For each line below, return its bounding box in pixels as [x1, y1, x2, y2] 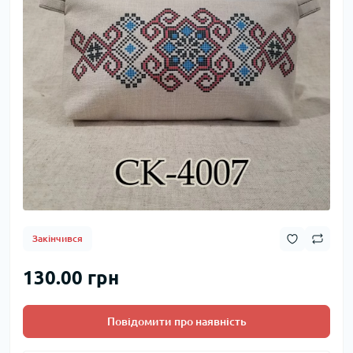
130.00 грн [23, 267, 119, 289]
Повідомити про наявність [106, 315, 247, 329]
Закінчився [32, 233, 83, 244]
